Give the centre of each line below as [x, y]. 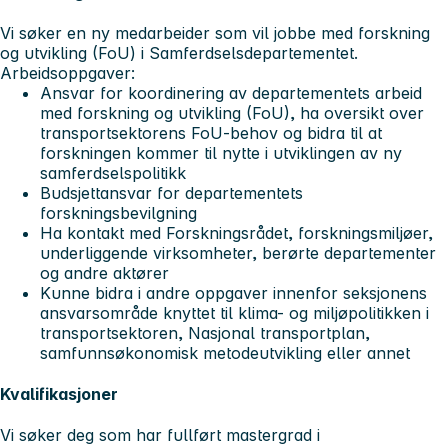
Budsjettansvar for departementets [171, 192]
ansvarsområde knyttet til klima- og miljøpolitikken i [234, 312]
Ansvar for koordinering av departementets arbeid [231, 92]
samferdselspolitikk [113, 172]
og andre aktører [104, 272]
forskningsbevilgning [118, 212]
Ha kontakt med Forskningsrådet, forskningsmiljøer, [236, 232]
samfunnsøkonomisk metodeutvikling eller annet [225, 352]
